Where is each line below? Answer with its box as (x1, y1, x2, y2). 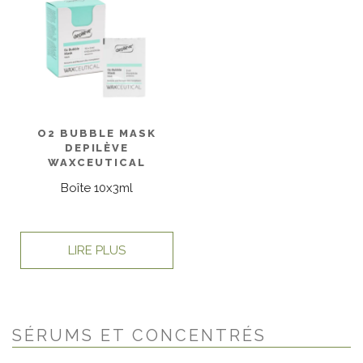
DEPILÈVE (64, 142, 130, 155)
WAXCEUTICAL (48, 156, 146, 169)
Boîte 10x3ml (61, 180, 133, 195)
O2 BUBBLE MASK (37, 127, 156, 140)
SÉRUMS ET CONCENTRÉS (12, 325, 267, 345)
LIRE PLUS (68, 243, 126, 258)
